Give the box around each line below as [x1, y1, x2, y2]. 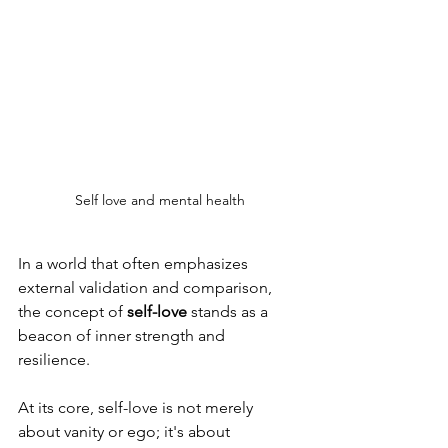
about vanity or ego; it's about [18, 422, 234, 442]
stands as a [187, 302, 272, 322]
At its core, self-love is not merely [18, 398, 257, 418]
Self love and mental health [75, 191, 245, 210]
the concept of [18, 302, 123, 322]
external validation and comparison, [18, 278, 276, 298]
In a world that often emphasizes [18, 254, 252, 274]
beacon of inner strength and [18, 326, 229, 346]
